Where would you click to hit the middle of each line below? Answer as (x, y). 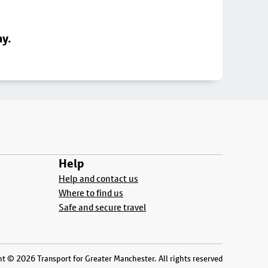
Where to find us (91, 193)
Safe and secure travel (102, 207)
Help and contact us (98, 179)
